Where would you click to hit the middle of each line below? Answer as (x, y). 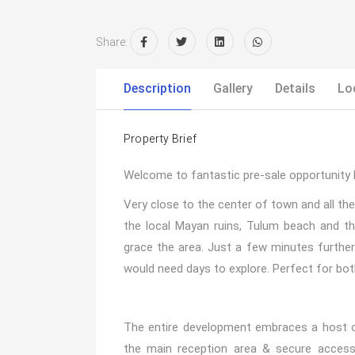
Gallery (233, 88)
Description (157, 88)
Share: (111, 42)
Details (295, 88)
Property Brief (160, 139)
